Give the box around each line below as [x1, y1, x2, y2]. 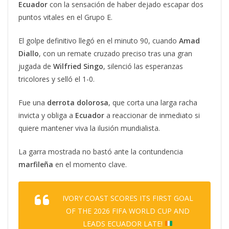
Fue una [18, 97, 47, 107]
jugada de [18, 61, 53, 71]
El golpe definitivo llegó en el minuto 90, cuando [18, 35, 179, 45]
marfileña [18, 159, 53, 169]
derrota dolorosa [47, 97, 108, 107]
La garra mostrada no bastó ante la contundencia [18, 146, 183, 156]
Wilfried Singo [53, 61, 103, 71]
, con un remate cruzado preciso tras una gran [39, 48, 192, 58]
